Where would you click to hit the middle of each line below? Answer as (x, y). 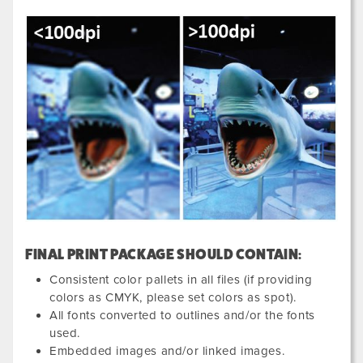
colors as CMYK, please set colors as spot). (173, 297)
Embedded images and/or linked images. (167, 350)
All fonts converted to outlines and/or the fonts (182, 315)
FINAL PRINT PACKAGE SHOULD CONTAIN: (164, 254)
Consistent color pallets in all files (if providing (181, 279)
